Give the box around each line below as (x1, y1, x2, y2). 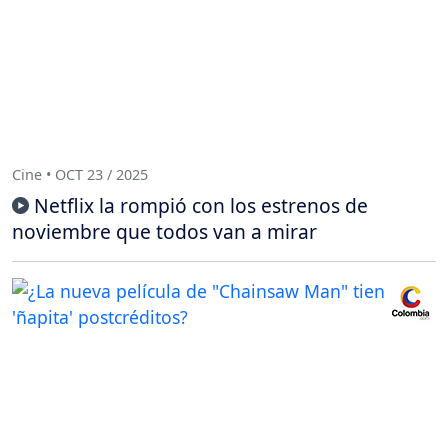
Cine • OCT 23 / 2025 (12, 164, 148, 184)
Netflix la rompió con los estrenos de (34, 192, 368, 220)
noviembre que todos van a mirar (12, 218, 317, 246)
